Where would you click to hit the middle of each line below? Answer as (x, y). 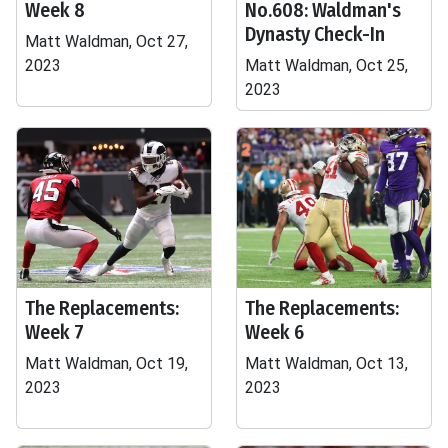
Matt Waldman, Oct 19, (106, 363)
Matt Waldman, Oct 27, (106, 41)
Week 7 (54, 332)
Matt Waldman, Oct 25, (326, 65)
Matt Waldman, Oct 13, (326, 363)
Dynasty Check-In (315, 34)
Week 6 (274, 332)
